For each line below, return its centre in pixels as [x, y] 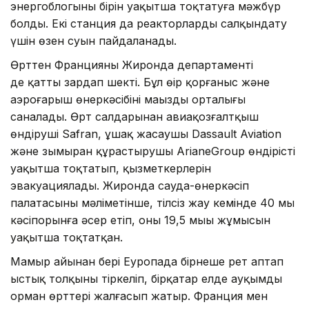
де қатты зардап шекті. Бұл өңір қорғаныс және [140, 82]
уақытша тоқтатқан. [67, 238]
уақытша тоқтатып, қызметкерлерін [111, 169]
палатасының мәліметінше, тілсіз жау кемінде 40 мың [152, 203]
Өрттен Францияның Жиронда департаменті [132, 65]
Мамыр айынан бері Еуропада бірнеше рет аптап [147, 262]
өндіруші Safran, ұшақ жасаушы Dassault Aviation [146, 134]
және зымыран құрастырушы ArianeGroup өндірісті [153, 151]
